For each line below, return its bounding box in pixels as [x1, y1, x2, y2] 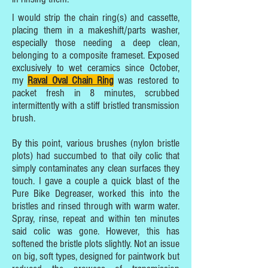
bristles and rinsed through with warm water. [12, 200, 179, 212]
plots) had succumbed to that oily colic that [12, 150, 179, 162]
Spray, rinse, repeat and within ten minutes [12, 212, 179, 225]
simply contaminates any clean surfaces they [12, 162, 179, 175]
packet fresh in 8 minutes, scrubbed [12, 87, 179, 99]
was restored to [114, 74, 180, 87]
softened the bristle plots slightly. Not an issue [12, 237, 179, 250]
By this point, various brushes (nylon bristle [12, 137, 179, 150]
